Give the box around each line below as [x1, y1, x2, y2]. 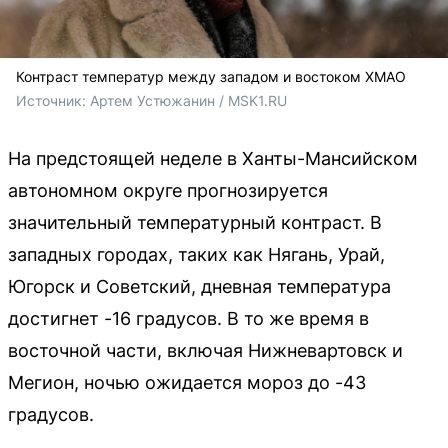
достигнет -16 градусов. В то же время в [8, 307, 369, 329]
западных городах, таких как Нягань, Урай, [8, 243, 385, 265]
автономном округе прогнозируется [8, 179, 328, 201]
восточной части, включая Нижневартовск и [8, 339, 403, 361]
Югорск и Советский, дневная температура [8, 275, 391, 297]
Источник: [16, 91, 90, 109]
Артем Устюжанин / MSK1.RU [90, 91, 287, 109]
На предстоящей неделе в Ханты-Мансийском [8, 147, 418, 169]
